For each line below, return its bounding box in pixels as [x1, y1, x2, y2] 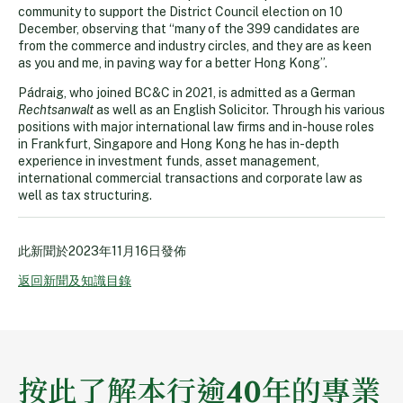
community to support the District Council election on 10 [18, 4, 343, 19]
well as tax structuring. [18, 187, 152, 202]
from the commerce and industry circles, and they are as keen [18, 38, 372, 53]
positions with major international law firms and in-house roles [18, 119, 374, 134]
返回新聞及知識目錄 [18, 273, 131, 288]
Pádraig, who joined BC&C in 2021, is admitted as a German [18, 85, 355, 100]
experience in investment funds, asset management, [18, 153, 319, 168]
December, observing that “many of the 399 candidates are [18, 21, 360, 36]
